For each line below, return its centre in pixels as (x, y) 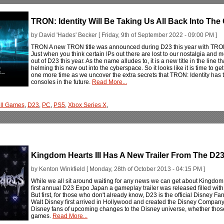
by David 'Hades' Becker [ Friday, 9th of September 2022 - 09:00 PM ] (124, 35)
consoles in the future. (61, 82)
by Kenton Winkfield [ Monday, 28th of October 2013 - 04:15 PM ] (118, 169)
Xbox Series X (87, 105)
